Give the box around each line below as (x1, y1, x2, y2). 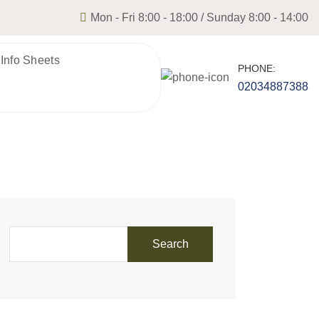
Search (152, 238, 189, 250)
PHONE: (238, 63, 276, 74)
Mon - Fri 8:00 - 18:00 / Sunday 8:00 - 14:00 (88, 11, 308, 23)
